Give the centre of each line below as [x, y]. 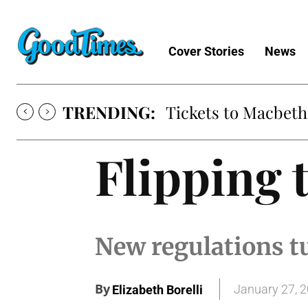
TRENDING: [109, 112]
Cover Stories [206, 51]
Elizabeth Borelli [157, 290]
